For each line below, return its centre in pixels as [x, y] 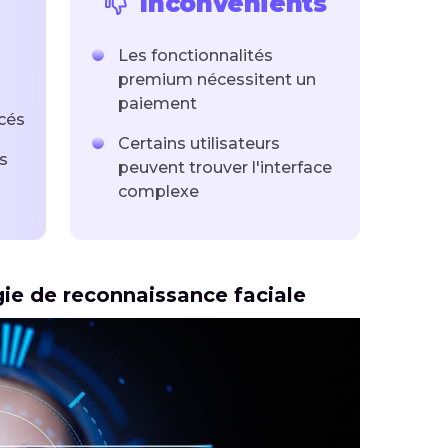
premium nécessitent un [217, 80]
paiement [157, 104]
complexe [158, 192]
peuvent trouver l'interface [225, 168]
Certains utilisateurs [199, 144]
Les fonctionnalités [195, 56]
